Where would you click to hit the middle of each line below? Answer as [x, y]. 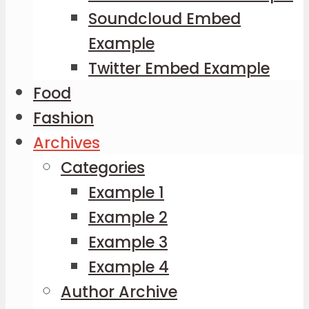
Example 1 [126, 193]
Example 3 [128, 242]
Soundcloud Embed [165, 19]
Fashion [63, 118]
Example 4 [129, 267]
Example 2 [128, 218]
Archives [67, 143]
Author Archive [119, 292]
